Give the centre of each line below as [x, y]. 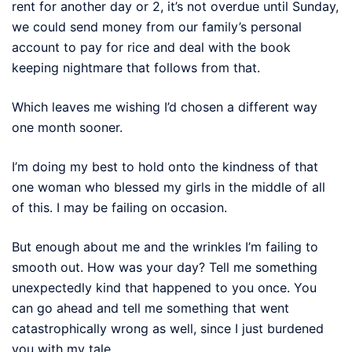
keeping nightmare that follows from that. [136, 67]
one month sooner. [67, 127]
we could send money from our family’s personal [157, 26]
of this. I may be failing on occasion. [119, 207]
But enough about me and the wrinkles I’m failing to [165, 246]
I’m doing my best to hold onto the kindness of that [165, 166]
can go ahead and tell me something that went [150, 308]
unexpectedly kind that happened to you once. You [164, 287]
